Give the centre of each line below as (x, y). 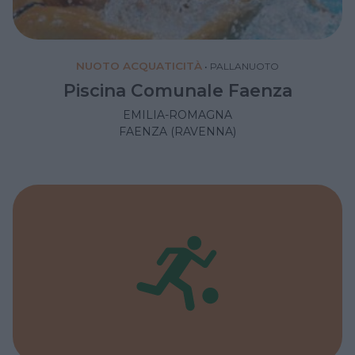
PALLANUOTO (244, 66)
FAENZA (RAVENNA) (177, 131)
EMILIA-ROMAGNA (177, 115)
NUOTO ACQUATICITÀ (139, 65)
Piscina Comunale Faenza (177, 90)
